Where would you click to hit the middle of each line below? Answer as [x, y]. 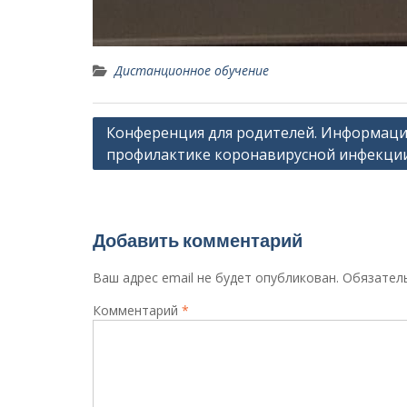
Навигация [136, 129]
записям [127, 184]
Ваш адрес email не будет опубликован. [216, 278]
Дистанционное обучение [192, 70]
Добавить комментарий [198, 240]
